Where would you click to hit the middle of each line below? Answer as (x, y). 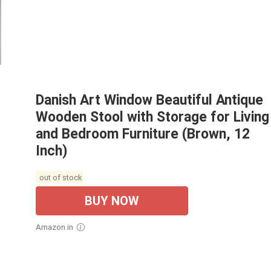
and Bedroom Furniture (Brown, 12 (143, 134)
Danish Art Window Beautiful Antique (149, 100)
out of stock (59, 177)
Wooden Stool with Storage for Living (152, 117)
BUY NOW (112, 201)
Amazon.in (57, 227)
